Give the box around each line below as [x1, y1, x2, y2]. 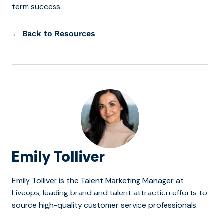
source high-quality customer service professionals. [12, 199, 198, 210]
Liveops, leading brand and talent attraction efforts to [12, 187, 207, 198]
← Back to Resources [12, 28, 95, 38]
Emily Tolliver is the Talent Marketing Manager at [12, 175, 184, 186]
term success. [12, 1, 62, 12]
